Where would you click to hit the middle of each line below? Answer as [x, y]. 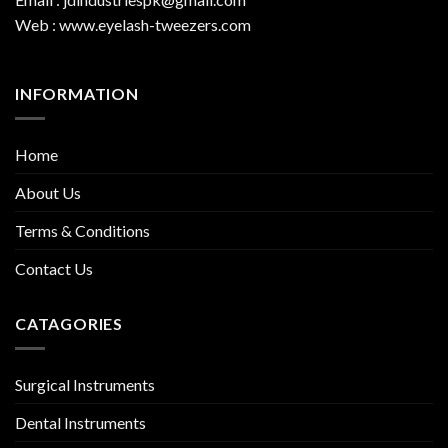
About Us [48, 192]
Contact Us [54, 268]
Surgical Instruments [85, 384]
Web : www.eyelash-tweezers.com [133, 24]
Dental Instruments [80, 422]
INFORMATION [77, 94]
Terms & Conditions [82, 230]
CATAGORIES [69, 323]
